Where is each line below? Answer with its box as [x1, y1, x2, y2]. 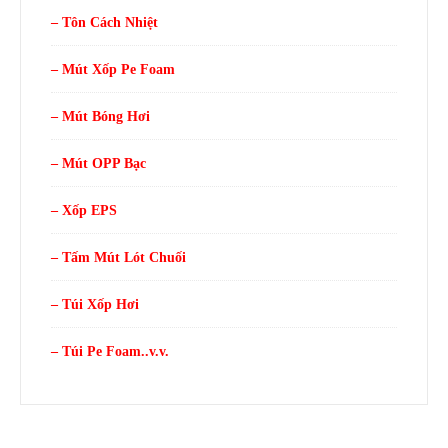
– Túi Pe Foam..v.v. [51, 343, 169, 359]
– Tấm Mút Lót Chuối [51, 249, 186, 265]
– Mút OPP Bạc [51, 155, 146, 171]
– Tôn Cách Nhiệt [51, 14, 158, 30]
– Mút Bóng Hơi [51, 108, 150, 124]
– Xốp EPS [51, 202, 117, 218]
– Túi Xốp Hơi [51, 296, 139, 312]
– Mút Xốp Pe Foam [51, 61, 175, 77]
